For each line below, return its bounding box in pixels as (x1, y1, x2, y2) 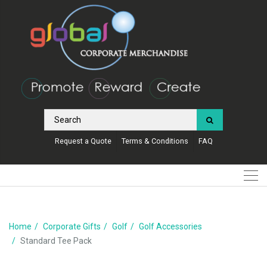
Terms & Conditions (121, 136, 188, 145)
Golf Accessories (139, 221, 202, 231)
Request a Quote (54, 136, 111, 145)
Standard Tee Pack (20, 235, 92, 246)
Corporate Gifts (43, 221, 101, 231)
